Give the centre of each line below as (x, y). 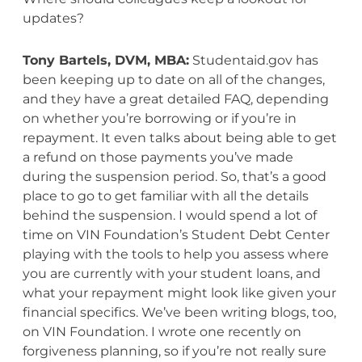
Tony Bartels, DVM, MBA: (105, 60)
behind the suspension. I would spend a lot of (169, 215)
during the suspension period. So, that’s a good (174, 176)
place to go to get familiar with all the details (165, 196)
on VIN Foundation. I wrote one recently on (162, 331)
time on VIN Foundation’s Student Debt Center (176, 234)
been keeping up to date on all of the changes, (173, 79)
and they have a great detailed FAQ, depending (175, 99)
